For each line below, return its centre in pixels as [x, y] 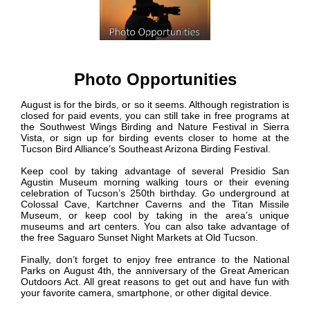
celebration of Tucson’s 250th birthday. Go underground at [155, 193]
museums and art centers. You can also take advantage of [155, 227]
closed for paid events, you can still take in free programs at [155, 116]
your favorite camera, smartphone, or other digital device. [146, 293]
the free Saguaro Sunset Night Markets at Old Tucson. [139, 238]
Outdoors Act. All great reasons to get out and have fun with [155, 282]
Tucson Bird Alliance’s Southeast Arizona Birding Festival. [146, 149]
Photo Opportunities [155, 80]
